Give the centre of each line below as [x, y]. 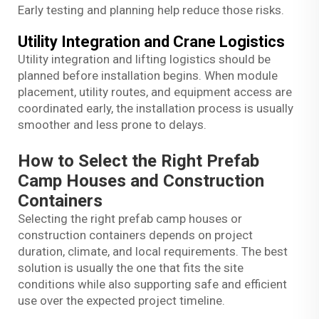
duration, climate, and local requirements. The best [153, 251]
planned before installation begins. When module [148, 75]
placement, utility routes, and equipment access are [155, 91]
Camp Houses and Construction [141, 181]
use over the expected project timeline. [121, 300]
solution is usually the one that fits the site [131, 267]
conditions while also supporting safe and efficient [152, 284]
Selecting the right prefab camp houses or [130, 218]
